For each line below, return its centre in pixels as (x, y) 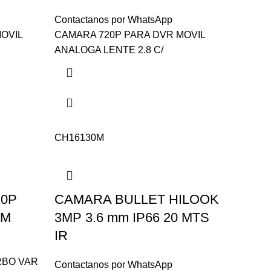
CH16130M (79, 138)
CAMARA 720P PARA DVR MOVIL (129, 35)
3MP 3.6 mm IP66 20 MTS (132, 217)
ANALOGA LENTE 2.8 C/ (109, 50)
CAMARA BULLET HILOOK (136, 199)
